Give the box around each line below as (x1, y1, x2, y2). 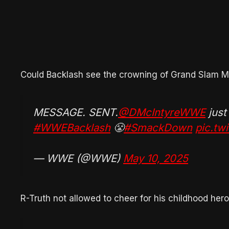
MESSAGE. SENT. (33, 105, 118, 119)
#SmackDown (124, 121, 192, 134)
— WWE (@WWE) (33, 152, 123, 165)
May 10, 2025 (123, 152, 188, 165)
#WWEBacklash (33, 121, 110, 134)
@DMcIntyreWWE (118, 105, 205, 119)
